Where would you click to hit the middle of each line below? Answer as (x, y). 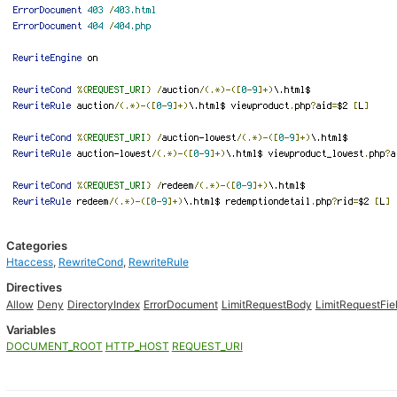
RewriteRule (158, 262)
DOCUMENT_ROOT (54, 346)
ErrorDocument (180, 304)
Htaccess (29, 262)
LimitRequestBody (266, 304)
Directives (34, 287)
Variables (31, 330)
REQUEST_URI (207, 346)
